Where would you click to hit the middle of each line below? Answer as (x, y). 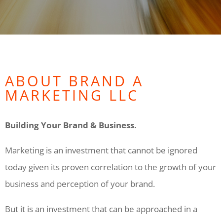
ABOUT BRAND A (74, 80)
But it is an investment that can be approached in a (101, 209)
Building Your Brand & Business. (71, 125)
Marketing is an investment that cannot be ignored (101, 150)
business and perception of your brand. (80, 184)
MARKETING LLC (72, 95)
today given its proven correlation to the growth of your (110, 167)
